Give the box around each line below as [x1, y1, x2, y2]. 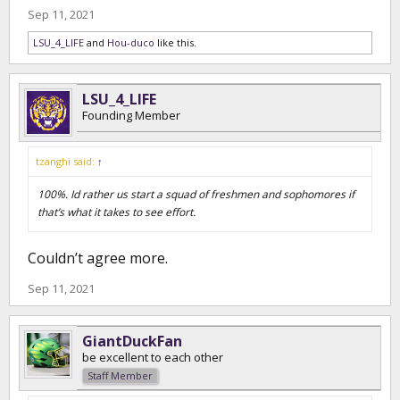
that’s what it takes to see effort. [37, 204, 196, 220]
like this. [154, 36, 196, 49]
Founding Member [82, 107, 180, 123]
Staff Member [87, 369, 153, 382]
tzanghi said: [36, 154, 97, 168]
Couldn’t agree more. [28, 248, 168, 268]
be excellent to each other [82, 349, 223, 365]
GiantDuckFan [82, 331, 182, 351]
